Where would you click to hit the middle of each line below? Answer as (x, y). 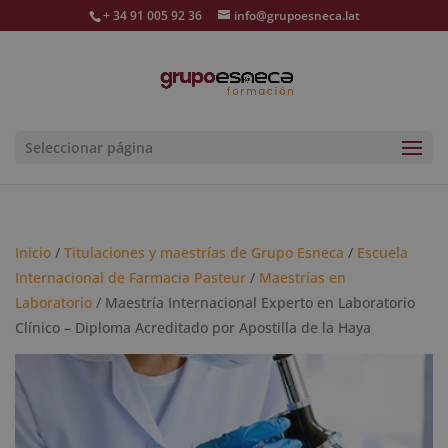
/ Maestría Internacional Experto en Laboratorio (253, 302)
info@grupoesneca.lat (296, 15)
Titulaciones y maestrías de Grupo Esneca (204, 252)
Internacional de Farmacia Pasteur (130, 277)
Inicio (33, 252)
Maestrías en (302, 277)
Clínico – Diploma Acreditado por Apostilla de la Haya (193, 327)
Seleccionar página (89, 147)
